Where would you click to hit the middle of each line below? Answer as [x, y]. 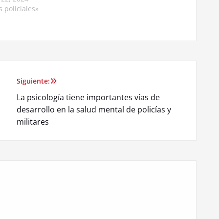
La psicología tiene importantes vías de [88, 97]
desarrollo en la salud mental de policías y [94, 109]
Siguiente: [33, 81]
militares [33, 121]
